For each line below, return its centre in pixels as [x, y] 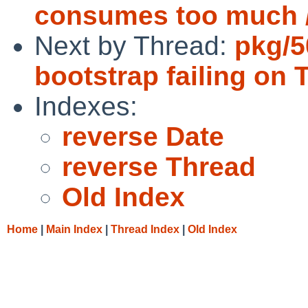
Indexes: [86, 106]
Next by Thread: [134, 45]
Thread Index [145, 229]
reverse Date [143, 136]
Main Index [74, 229]
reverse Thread [159, 166]
